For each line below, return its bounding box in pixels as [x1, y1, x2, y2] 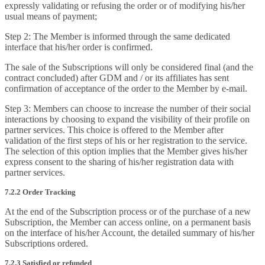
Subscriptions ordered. [5, 238, 88, 248]
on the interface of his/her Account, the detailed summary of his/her [5, 228, 254, 238]
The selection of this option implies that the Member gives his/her [5, 146, 247, 156]
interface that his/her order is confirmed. [5, 42, 153, 52]
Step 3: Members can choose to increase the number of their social [5, 104, 251, 114]
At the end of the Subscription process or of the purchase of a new [5, 206, 251, 216]
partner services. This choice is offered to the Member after [5, 125, 224, 135]
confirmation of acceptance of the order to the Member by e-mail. [5, 83, 247, 93]
